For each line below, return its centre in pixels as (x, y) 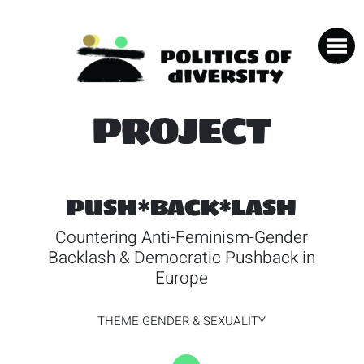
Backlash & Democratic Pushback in (182, 258)
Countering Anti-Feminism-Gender (182, 237)
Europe (182, 278)
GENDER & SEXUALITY (204, 321)
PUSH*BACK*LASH (182, 208)
